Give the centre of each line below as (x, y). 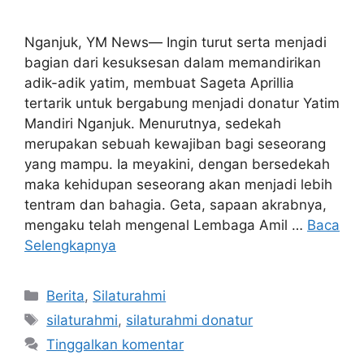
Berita (66, 296)
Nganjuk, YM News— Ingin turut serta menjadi (175, 43)
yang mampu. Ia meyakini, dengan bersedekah (177, 165)
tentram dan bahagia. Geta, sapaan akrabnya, (175, 205)
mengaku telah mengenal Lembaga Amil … (166, 225)
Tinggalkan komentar (115, 345)
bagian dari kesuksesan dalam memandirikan (173, 63)
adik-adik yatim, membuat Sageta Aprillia (159, 83)
